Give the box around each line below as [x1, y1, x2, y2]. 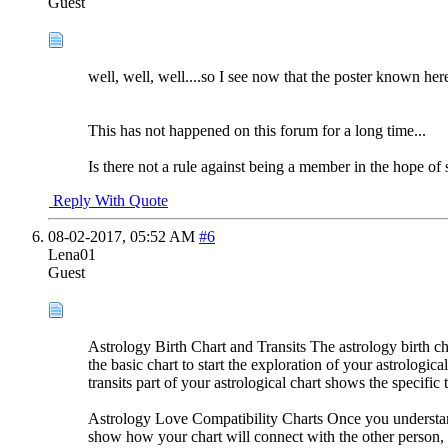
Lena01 [48, 245, 96, 263]
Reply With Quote [49, 191, 168, 209]
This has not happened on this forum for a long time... [88, 121, 426, 139]
